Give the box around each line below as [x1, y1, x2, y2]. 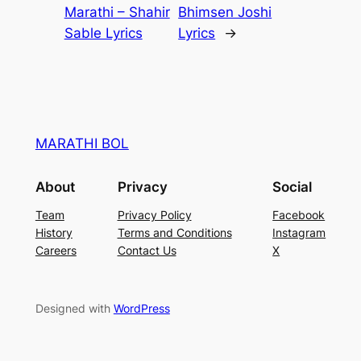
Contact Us [117, 243, 176, 257]
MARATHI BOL [35, 135, 129, 152]
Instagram [272, 225, 326, 239]
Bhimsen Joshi [178, 4, 272, 21]
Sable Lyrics [64, 25, 143, 42]
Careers [35, 243, 77, 257]
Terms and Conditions [117, 225, 232, 239]
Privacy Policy [117, 207, 192, 222]
